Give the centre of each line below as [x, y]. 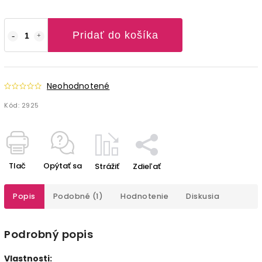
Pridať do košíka [115, 35]
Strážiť [107, 166]
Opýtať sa [63, 166]
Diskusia [203, 196]
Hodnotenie [144, 196]
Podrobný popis [49, 234]
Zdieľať [147, 166]
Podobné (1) [78, 196]
